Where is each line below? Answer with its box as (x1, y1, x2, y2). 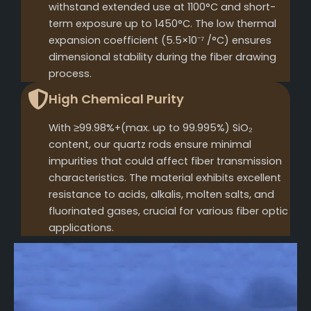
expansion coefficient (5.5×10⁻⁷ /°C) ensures (49, 33, 271, 47)
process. (49, 66, 92, 81)
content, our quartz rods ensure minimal (49, 137, 251, 151)
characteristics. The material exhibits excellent (49, 170, 281, 185)
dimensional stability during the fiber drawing (49, 49, 276, 64)
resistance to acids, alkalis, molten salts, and (49, 187, 274, 201)
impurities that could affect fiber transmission (49, 153, 282, 168)
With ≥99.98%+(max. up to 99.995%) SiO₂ (49, 120, 253, 135)
